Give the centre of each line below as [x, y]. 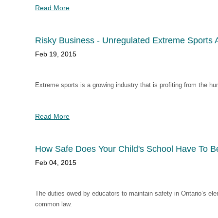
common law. [54, 204]
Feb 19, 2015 [56, 54]
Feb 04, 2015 [56, 163]
